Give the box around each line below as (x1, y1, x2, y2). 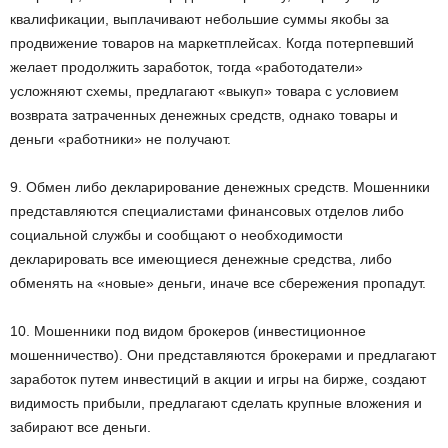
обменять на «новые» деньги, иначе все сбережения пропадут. (10, 274, 426, 291)
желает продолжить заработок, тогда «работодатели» (10, 58, 363, 75)
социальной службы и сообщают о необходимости (10, 226, 343, 243)
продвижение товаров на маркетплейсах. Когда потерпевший (10, 34, 414, 51)
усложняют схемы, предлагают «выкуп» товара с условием (10, 82, 399, 99)
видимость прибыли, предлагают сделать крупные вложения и (10, 394, 422, 411)
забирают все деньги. (10, 418, 151, 435)
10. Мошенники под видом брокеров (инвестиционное (10, 322, 366, 339)
